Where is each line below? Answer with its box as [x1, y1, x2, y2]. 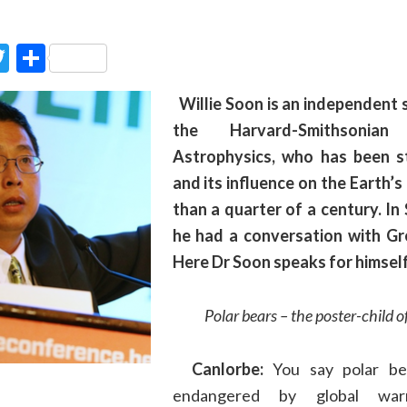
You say [273, 358, 333, 379]
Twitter [8, 39, 104, 75]
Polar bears [203, 304, 277, 325]
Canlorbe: [191, 358, 273, 379]
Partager [45, 39, 155, 75]
